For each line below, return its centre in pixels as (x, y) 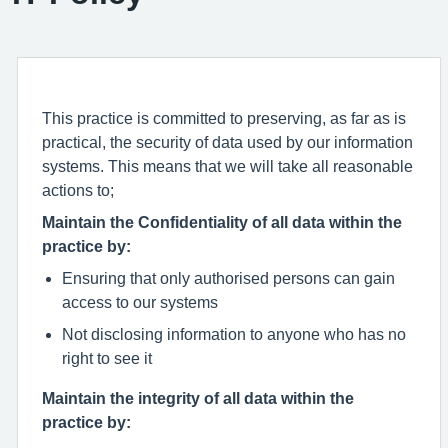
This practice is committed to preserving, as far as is (224, 117)
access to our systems (140, 301)
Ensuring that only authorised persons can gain (228, 277)
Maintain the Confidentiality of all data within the (222, 221)
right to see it (107, 357)
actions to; (78, 189)
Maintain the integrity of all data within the (198, 397)
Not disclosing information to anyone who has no (234, 333)
